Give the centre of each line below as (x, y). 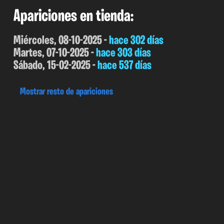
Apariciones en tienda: (73, 16)
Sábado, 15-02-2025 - (55, 65)
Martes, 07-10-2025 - (54, 53)
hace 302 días (136, 40)
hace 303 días (123, 53)
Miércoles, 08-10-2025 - (61, 40)
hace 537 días (124, 65)
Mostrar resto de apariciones (67, 92)
